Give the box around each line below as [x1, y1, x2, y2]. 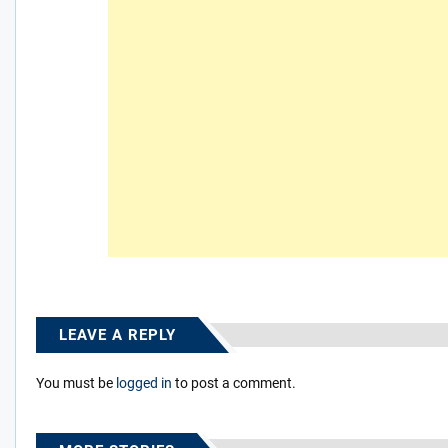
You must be [36, 374, 116, 391]
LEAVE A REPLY [59, 325, 176, 344]
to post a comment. [172, 374, 296, 391]
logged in [116, 374, 172, 391]
